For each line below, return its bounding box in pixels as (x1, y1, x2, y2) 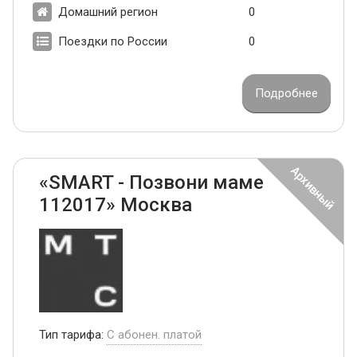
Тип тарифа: (39, 327, 107, 342)
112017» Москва (39, 193, 192, 216)
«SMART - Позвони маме (39, 171, 264, 194)
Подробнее (255, 85, 318, 100)
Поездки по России (58, 33, 167, 49)
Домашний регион (58, 4, 158, 19)
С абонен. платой (107, 327, 202, 342)
